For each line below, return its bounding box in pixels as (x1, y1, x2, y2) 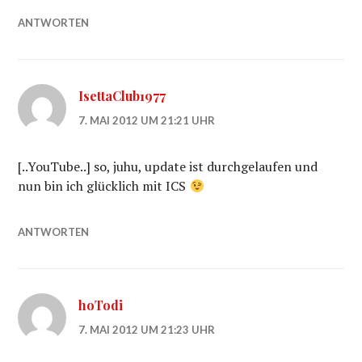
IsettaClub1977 (78, 87, 166, 104)
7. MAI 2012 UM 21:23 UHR (78, 323, 216, 336)
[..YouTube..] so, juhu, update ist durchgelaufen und (18, 158, 318, 175)
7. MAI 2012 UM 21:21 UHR (78, 114, 216, 127)
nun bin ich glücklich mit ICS (18, 177, 190, 195)
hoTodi (78, 297, 124, 314)
